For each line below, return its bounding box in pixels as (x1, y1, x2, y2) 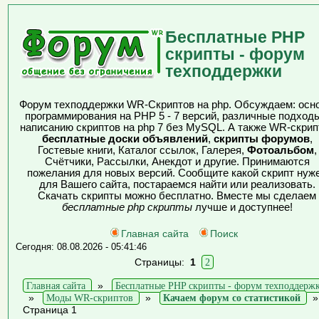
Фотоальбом (246, 145, 314, 156)
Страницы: (135, 256, 190, 268)
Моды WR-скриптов (46, 292, 133, 303)
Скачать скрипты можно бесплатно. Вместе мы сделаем (38, 190, 316, 202)
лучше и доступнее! (192, 202, 293, 213)
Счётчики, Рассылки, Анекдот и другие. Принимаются (44, 156, 310, 167)
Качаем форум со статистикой (163, 292, 300, 303)
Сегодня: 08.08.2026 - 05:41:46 (16, 241, 147, 252)
